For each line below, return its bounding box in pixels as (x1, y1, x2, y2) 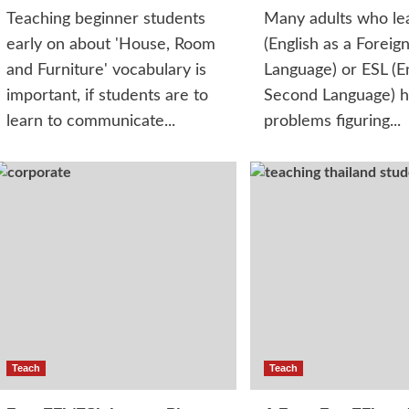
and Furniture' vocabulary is (5, 62, 206, 79)
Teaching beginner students (5, 11, 205, 27)
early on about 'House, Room (5, 37, 215, 53)
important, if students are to (5, 88, 208, 104)
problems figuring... (263, 113, 401, 130)
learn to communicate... (5, 113, 175, 130)
